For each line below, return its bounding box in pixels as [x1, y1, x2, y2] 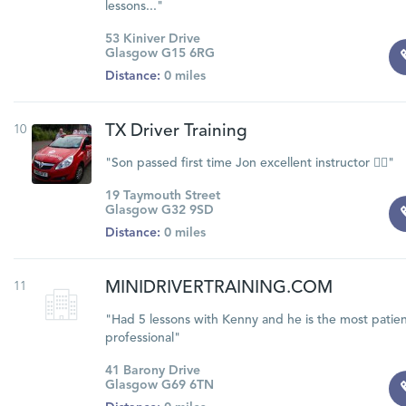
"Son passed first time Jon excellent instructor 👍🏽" [104, 157, 394, 169]
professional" [104, 332, 180, 344]
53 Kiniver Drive [104, 33, 200, 45]
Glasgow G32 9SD [104, 204, 214, 217]
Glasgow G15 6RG [104, 47, 215, 60]
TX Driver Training [104, 123, 247, 140]
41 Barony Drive [104, 364, 200, 377]
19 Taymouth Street [104, 189, 220, 202]
